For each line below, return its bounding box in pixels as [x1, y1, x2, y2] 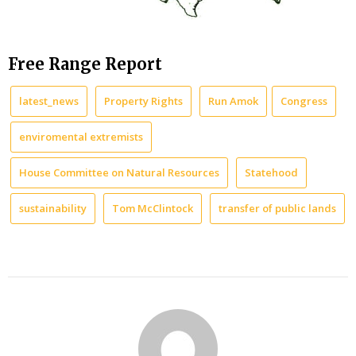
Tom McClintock [112, 201, 193, 216]
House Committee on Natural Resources [19, 165, 219, 180]
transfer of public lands [219, 201, 336, 216]
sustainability [19, 201, 87, 216]
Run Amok [208, 94, 258, 109]
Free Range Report [8, 54, 162, 75]
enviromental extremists [19, 130, 143, 145]
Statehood [245, 165, 298, 180]
